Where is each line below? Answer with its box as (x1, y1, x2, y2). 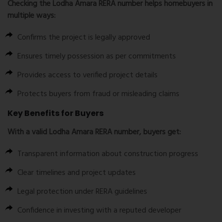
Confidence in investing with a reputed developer (17, 204, 181, 218)
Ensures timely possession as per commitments (17, 50, 176, 63)
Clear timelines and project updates (17, 166, 136, 180)
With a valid (7, 126, 49, 139)
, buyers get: (139, 126, 181, 139)
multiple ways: (7, 9, 55, 23)
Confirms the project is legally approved (17, 31, 150, 45)
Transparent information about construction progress (17, 148, 198, 161)
